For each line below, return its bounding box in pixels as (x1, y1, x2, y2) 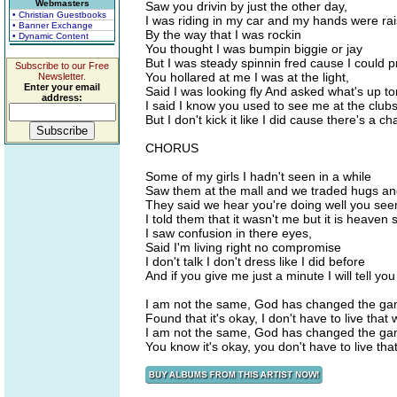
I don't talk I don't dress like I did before (145, 254, 365, 269)
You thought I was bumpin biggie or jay (145, 42, 362, 56)
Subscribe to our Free (15, 60, 109, 71)
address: (42, 92, 82, 103)
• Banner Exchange (12, 20, 93, 30)
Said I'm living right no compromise (145, 240, 341, 254)
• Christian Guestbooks (12, 10, 106, 19)
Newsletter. (38, 71, 86, 82)
